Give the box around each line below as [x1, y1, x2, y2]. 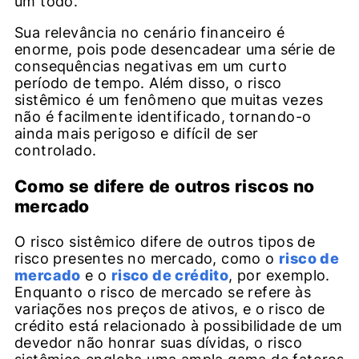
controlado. [14, 142, 97, 159]
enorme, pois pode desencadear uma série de [14, 41, 336, 58]
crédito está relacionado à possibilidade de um [14, 317, 343, 334]
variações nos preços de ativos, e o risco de [14, 300, 325, 317]
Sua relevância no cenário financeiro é [14, 24, 285, 42]
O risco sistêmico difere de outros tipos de [14, 232, 316, 250]
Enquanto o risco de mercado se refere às [14, 283, 311, 301]
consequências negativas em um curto [14, 58, 287, 75]
